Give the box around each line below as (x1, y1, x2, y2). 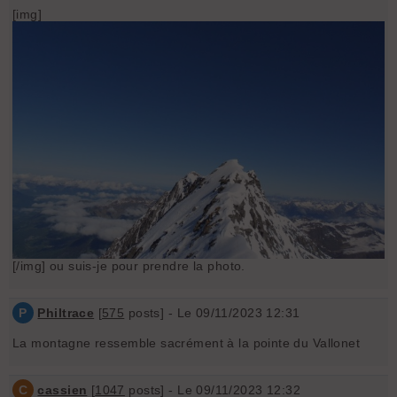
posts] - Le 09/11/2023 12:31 (124, 306, 300, 321)
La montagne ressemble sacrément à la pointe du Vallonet (12, 336, 361, 351)
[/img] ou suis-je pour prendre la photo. (12, 259, 245, 274)
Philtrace (37, 306, 95, 321)
